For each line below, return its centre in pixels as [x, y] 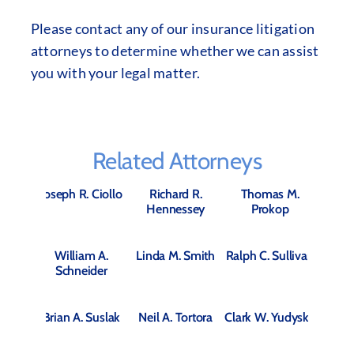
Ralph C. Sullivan [270, 256]
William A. [81, 256]
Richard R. [175, 194]
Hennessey [176, 209]
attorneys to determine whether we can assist [175, 51]
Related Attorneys [177, 160]
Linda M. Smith [175, 256]
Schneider [81, 271]
